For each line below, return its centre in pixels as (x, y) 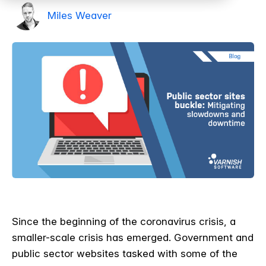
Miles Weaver (80, 15)
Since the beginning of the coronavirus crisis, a (124, 222)
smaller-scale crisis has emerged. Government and (133, 238)
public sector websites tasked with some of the (125, 254)
